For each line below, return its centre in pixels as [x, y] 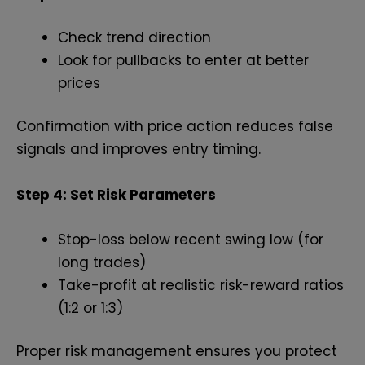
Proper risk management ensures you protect [177, 352]
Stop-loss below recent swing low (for [191, 239]
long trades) [102, 262]
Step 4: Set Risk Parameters [116, 194]
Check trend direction [134, 37]
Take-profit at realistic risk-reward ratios [201, 285]
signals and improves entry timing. [139, 150]
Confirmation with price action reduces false [175, 127]
